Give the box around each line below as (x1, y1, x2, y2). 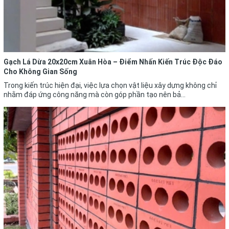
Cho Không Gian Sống (4, 67, 77, 76)
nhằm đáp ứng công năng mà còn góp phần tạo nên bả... (4, 90, 186, 99)
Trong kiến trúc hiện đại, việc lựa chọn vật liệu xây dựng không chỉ (4, 81, 217, 89)
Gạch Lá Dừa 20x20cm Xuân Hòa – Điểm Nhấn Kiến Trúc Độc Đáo (4, 57, 222, 66)
